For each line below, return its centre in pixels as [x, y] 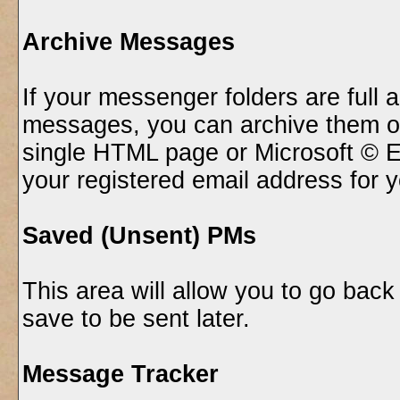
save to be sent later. [136, 319]
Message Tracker [120, 374]
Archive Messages [128, 42]
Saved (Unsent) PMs [139, 236]
